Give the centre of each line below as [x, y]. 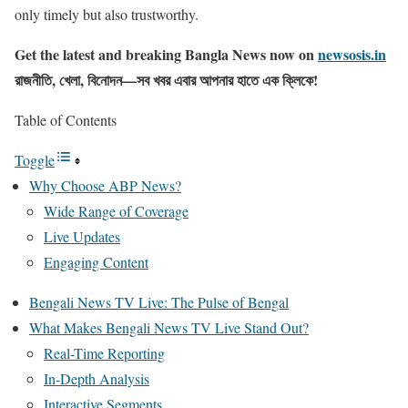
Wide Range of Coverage [116, 211]
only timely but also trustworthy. [107, 14]
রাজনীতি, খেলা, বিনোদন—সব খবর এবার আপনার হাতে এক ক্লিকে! [166, 80]
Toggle [35, 160]
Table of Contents [66, 120]
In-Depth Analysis [97, 378]
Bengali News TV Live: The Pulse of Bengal [159, 302]
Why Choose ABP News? [105, 185]
